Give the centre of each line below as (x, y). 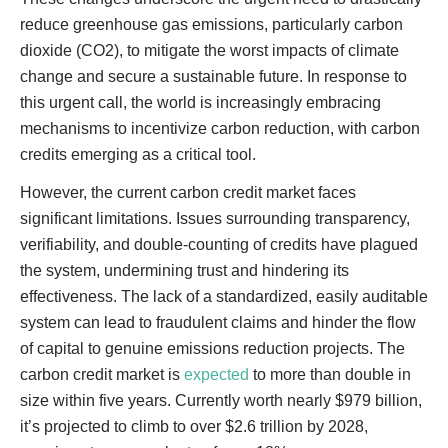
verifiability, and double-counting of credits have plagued (219, 244)
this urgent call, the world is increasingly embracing (200, 102)
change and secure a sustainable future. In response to (213, 76)
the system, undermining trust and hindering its (184, 270)
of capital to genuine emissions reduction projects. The (212, 348)
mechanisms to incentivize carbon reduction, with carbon (220, 128)
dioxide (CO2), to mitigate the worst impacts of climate (209, 50)
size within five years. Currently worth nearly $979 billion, (221, 400)
